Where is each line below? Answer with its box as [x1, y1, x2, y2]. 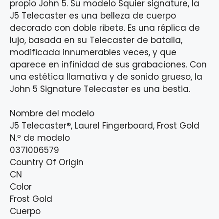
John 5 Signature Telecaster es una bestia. [10, 83, 190, 95]
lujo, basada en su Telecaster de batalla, [10, 34, 182, 46]
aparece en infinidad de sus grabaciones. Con [10, 58, 207, 70]
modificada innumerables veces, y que [10, 46, 176, 58]
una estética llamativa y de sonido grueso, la [10, 70, 202, 83]
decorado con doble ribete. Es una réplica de [10, 22, 200, 34]
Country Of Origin [10, 156, 84, 169]
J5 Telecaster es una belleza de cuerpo [10, 9, 176, 22]
